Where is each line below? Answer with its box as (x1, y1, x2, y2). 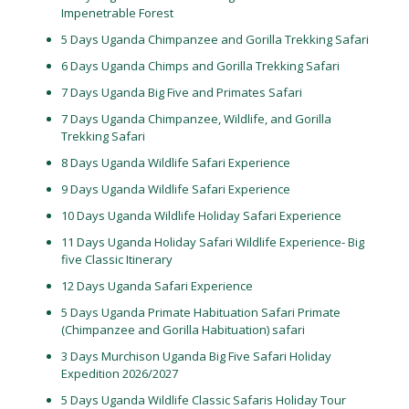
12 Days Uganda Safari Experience (60, 278, 253, 294)
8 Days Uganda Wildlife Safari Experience (60, 154, 290, 171)
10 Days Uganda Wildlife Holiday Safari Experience (60, 207, 341, 224)
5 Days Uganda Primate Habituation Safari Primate (60, 304, 341, 320)
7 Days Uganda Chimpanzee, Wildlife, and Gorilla (60, 110, 331, 127)
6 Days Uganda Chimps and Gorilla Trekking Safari (60, 58, 340, 74)
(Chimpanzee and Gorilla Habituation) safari (60, 321, 305, 338)
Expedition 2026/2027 (60, 365, 178, 382)
